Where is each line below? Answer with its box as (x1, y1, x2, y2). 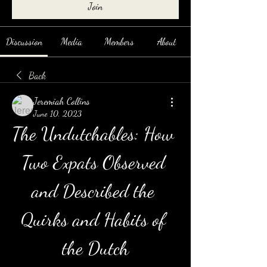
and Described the (32, 179, 154, 202)
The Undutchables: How (12, 122, 174, 145)
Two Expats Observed (21, 151, 165, 173)
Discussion (5, 36, 42, 47)
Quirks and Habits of (20, 208, 166, 231)
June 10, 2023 (33, 108, 82, 119)
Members (104, 36, 135, 47)
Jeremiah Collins (33, 95, 90, 107)
